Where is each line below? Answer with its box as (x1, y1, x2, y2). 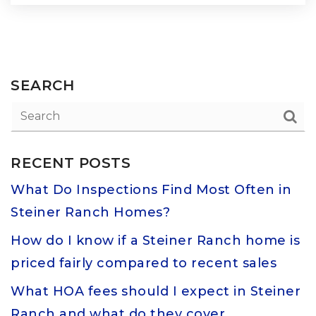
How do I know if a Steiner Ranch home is (11, 233, 300, 248)
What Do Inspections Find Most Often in (11, 182, 291, 197)
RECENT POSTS (11, 154, 130, 171)
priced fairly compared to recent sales (11, 255, 276, 271)
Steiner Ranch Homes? (11, 205, 170, 220)
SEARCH (11, 77, 74, 94)
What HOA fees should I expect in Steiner (11, 284, 300, 299)
